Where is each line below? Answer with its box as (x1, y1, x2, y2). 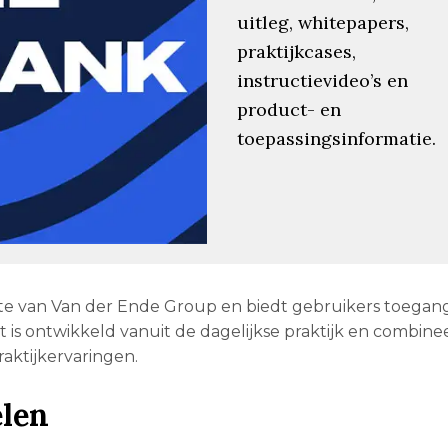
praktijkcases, (236, 39, 356, 63)
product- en (236, 97, 341, 121)
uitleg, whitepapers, (236, 10, 409, 34)
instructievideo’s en (236, 68, 408, 92)
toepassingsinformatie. (236, 126, 436, 150)
